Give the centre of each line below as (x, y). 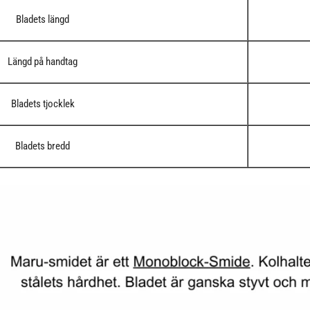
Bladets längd (43, 20)
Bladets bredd (43, 146)
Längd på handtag (43, 62)
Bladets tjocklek (43, 104)
